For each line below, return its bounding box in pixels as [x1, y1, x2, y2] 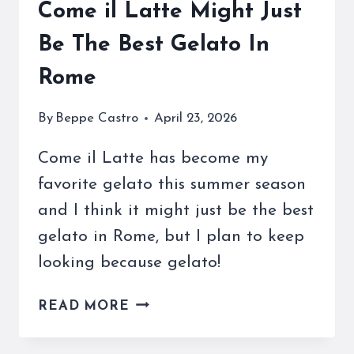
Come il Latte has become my [38, 149, 268, 167]
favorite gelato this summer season [38, 175, 306, 193]
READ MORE [38, 299, 130, 313]
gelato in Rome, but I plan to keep [38, 228, 304, 245]
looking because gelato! [38, 254, 220, 271]
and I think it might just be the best [38, 201, 314, 219]
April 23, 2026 [154, 111, 238, 125]
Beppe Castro [55, 111, 139, 125]
